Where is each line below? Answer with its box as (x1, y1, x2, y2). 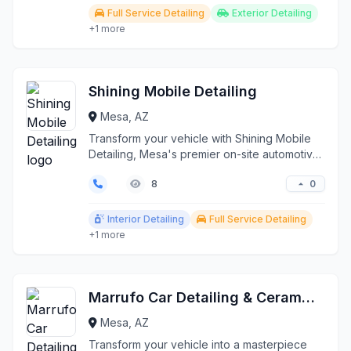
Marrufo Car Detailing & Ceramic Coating (302, 289, 315, 306)
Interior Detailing (107, 213, 184, 225)
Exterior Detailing (232, 7, 312, 19)
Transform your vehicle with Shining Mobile (89, 132, 311, 145)
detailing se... (89, 163, 155, 176)
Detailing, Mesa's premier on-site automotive (89, 147, 320, 161)
